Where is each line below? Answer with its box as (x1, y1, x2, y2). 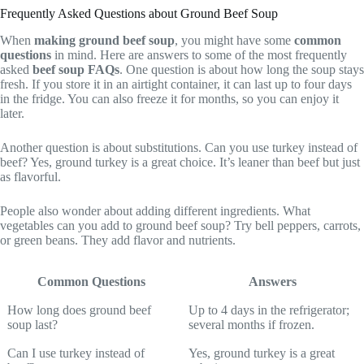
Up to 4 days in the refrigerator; (188, 302, 349, 317)
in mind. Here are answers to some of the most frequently (51, 47, 347, 62)
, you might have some (175, 32, 294, 47)
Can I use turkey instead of (7, 345, 145, 360)
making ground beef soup (34, 32, 175, 47)
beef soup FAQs (32, 62, 119, 76)
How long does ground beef (7, 302, 151, 317)
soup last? (7, 317, 58, 331)
